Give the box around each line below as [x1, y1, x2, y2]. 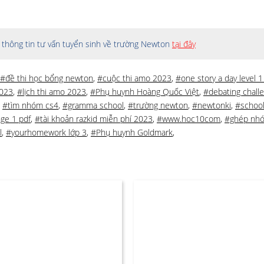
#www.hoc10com [157, 113, 220, 124]
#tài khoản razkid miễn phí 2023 [35, 113, 153, 124]
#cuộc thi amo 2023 [97, 72, 171, 84]
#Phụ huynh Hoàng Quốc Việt [90, 86, 199, 97]
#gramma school [62, 100, 124, 111]
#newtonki [192, 100, 231, 111]
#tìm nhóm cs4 [2, 100, 58, 111]
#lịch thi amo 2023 [17, 86, 86, 97]
